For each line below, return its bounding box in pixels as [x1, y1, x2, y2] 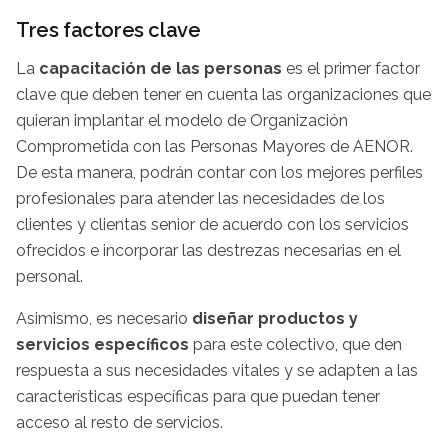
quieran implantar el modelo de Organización [16, 110, 348, 130]
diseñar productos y [192, 308, 358, 328]
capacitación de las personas [39, 58, 282, 78]
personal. [16, 266, 83, 286]
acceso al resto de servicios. [16, 412, 223, 432]
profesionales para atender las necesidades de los [16, 188, 385, 208]
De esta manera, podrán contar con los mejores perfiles [16, 162, 423, 182]
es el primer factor [282, 58, 420, 78]
